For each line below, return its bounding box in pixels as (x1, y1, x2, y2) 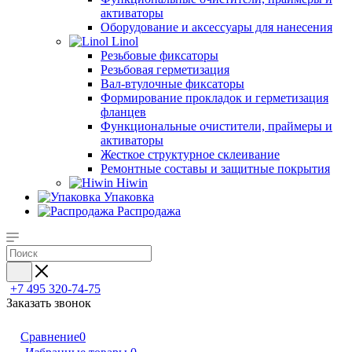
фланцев (101, 105, 146, 119)
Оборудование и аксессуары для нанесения (101, 20, 332, 34)
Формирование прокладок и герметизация (101, 91, 328, 104)
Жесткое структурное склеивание (101, 148, 280, 161)
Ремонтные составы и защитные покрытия (101, 162, 330, 175)
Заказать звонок (6, 296, 91, 310)
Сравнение (20, 330, 79, 343)
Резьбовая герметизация (101, 63, 229, 76)
